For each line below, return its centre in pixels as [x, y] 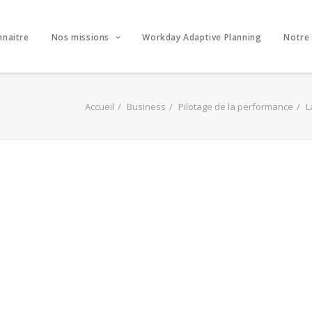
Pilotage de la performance [236, 107]
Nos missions [80, 38]
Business [146, 107]
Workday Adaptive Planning [202, 38]
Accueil [100, 107]
